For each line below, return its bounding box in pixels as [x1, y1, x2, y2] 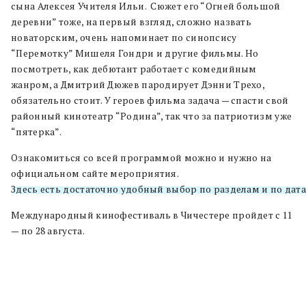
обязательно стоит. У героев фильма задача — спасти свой [11, 94, 289, 107]
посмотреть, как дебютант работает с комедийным [11, 62, 257, 75]
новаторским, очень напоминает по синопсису [11, 31, 237, 44]
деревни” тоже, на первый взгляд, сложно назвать [11, 15, 252, 28]
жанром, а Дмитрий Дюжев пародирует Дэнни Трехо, [11, 78, 265, 91]
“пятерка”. [11, 125, 61, 138]
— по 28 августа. [11, 224, 85, 237]
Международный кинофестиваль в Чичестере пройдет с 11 [11, 208, 293, 221]
